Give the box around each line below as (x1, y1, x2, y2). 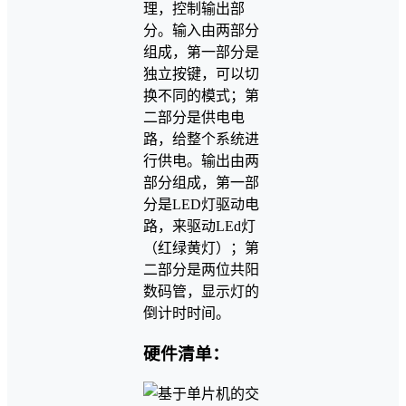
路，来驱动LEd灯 (143, 218, 256, 235)
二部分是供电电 (143, 110, 245, 126)
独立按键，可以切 (143, 66, 259, 82)
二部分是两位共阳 (143, 262, 259, 278)
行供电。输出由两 (143, 153, 259, 169)
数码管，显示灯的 (143, 284, 259, 300)
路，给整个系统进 (143, 131, 259, 148)
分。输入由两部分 (143, 23, 259, 39)
